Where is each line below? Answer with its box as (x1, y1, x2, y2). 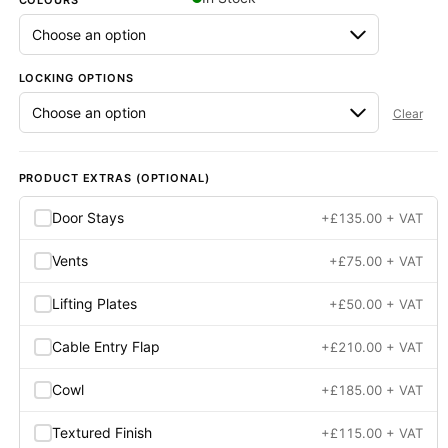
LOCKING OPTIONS (18, 71, 134, 86)
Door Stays (51, 209, 124, 227)
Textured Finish (51, 424, 152, 442)
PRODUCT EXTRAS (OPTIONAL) (18, 171, 210, 186)
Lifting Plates (51, 295, 137, 313)
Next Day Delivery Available (103, 10, 229, 22)
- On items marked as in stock (228, 10, 368, 22)
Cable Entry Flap (51, 338, 160, 356)
